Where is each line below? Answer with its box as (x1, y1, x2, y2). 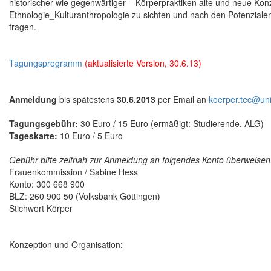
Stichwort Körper (9, 202, 73, 215)
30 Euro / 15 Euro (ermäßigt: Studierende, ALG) (78, 117, 264, 130)
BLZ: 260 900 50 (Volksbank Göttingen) (9, 190, 160, 203)
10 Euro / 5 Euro (57, 129, 123, 142)
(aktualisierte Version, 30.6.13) (85, 57, 201, 70)
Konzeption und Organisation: (9, 238, 123, 251)
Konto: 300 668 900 (9, 178, 85, 191)
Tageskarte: (9, 129, 57, 142)
